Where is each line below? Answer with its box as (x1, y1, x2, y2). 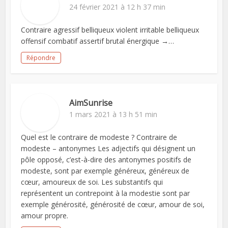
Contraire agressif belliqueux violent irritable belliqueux (21, 25, 199, 35)
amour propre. (21, 211, 69, 220)
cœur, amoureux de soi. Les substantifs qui (21, 177, 163, 187)
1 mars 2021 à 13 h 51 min (69, 109, 158, 119)
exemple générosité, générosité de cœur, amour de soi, (21, 199, 205, 209)
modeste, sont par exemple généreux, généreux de (21, 166, 190, 176)
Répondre (26, 53, 56, 62)
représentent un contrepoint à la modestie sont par (21, 188, 190, 198)
